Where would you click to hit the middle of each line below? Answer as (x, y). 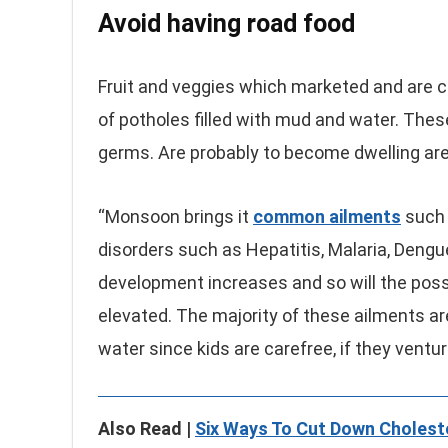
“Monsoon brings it (175, 216)
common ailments (327, 216)
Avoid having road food (226, 23)
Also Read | (146, 428)
